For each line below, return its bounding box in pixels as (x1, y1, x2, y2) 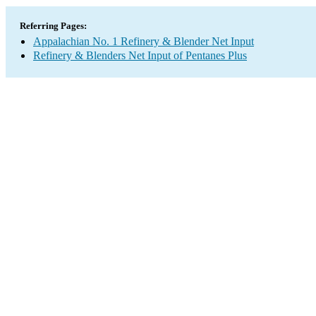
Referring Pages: (20, 20, 87, 31)
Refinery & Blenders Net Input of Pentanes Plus (33, 49, 247, 61)
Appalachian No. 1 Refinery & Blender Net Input (33, 35, 254, 47)
